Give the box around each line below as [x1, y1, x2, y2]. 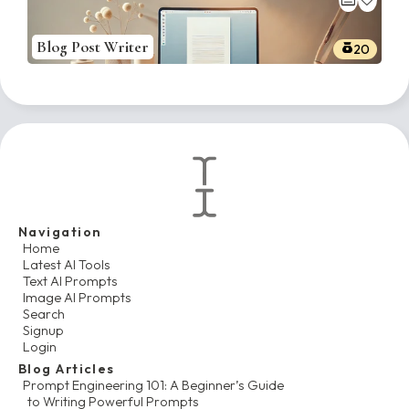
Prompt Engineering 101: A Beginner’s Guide [23, 377, 284, 393]
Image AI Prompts [23, 289, 131, 306]
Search [23, 306, 65, 322]
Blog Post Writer [37, 37, 149, 57]
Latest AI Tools [23, 257, 110, 273]
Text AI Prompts [23, 273, 118, 289]
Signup [23, 322, 64, 339]
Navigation [18, 224, 102, 240]
